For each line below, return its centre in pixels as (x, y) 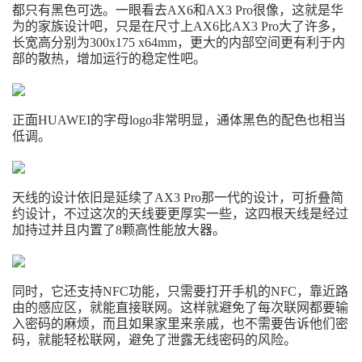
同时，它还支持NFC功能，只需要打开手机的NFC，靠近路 (180, 291)
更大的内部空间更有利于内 (267, 42)
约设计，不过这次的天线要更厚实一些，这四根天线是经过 (180, 214)
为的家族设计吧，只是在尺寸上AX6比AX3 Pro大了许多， (178, 26)
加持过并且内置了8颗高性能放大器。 (119, 230)
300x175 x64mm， (140, 42)
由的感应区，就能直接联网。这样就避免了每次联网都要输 (180, 307)
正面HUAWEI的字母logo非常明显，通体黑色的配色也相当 (179, 120)
